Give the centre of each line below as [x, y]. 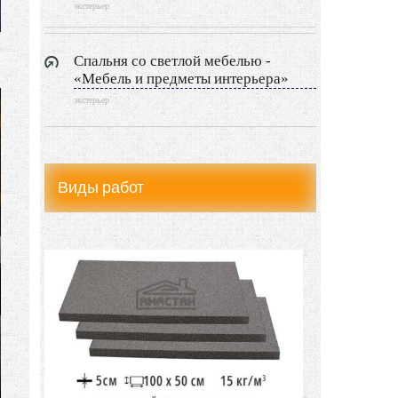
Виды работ [101, 188]
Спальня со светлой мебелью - [173, 61]
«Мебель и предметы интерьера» [182, 79]
